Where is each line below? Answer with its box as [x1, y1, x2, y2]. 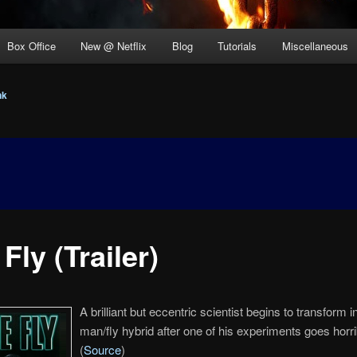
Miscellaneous [281, 38, 348, 54]
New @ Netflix [80, 38, 147, 54]
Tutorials [218, 38, 257, 54]
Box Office [6, 38, 56, 54]
